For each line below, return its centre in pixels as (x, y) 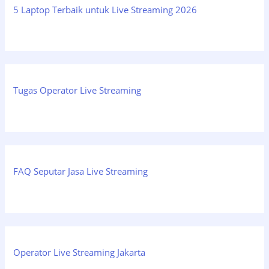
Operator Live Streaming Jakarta (80, 252)
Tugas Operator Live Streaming (77, 90)
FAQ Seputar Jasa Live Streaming (81, 171)
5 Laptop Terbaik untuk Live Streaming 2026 (105, 9)
